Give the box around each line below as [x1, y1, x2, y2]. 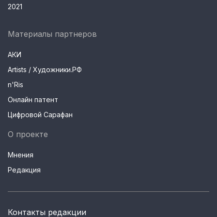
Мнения [8, 151, 33, 159]
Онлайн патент [8, 95, 58, 104]
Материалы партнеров [8, 29, 97, 39]
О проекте [8, 129, 48, 139]
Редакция [8, 166, 41, 174]
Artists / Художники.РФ [8, 65, 82, 74]
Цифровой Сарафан [8, 110, 73, 119]
